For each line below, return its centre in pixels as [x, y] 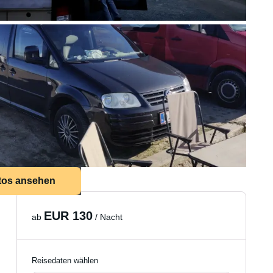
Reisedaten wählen [65, 261]
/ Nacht [108, 217]
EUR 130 [69, 216]
